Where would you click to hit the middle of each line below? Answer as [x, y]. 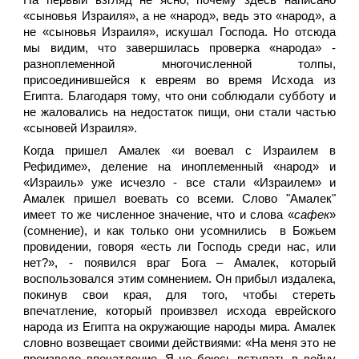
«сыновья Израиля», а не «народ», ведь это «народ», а [179, 16]
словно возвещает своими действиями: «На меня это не [179, 343]
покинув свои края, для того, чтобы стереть [179, 295]
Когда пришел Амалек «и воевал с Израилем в [179, 151]
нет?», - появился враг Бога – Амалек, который [179, 263]
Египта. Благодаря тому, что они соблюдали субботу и [179, 96]
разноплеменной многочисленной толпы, [179, 64]
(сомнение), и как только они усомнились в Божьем [179, 231]
